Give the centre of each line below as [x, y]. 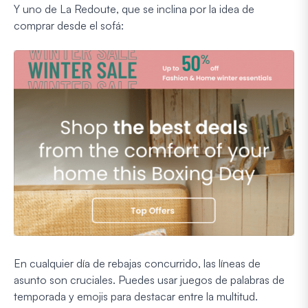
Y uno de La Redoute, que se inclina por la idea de [134, 9]
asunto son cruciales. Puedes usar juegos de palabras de [149, 279]
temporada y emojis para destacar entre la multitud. [136, 296]
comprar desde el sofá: [69, 26]
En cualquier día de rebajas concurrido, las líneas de [137, 263]
